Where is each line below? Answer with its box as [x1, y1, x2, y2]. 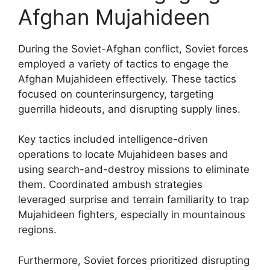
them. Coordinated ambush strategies [18, 178, 202, 190]
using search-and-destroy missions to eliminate [18, 163, 250, 175]
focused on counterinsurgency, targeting [18, 87, 213, 100]
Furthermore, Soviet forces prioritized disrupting [18, 254, 250, 266]
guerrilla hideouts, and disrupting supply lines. [18, 102, 240, 115]
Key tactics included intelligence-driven [18, 133, 208, 145]
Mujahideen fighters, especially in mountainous [18, 209, 245, 221]
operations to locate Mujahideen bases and [18, 148, 228, 160]
